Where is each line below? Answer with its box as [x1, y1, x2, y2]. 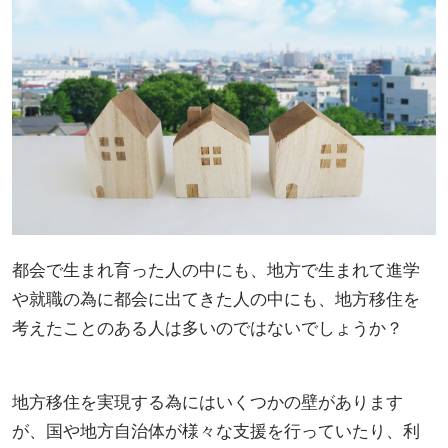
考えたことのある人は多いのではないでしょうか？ [12, 315, 403, 339]
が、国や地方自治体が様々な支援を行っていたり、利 [12, 418, 420, 442]
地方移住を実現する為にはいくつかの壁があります [12, 389, 403, 413]
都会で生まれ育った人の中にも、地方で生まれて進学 [12, 257, 420, 281]
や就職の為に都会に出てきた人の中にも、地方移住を [12, 286, 420, 310]
